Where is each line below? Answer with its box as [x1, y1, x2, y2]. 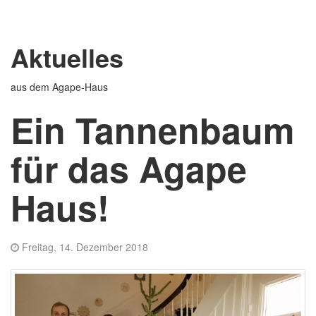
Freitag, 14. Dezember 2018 [22, 240, 148, 255]
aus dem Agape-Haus [11, 79, 108, 94]
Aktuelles [11, 39, 123, 75]
